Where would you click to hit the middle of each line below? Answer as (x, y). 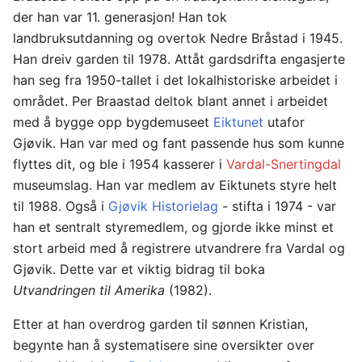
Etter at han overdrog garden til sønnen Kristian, (160, 324)
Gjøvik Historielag (163, 206)
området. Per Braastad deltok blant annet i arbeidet (170, 101)
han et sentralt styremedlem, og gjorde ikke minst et (173, 227)
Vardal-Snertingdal (284, 164)
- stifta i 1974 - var (277, 206)
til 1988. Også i (61, 206)
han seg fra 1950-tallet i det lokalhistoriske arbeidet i (175, 80)
